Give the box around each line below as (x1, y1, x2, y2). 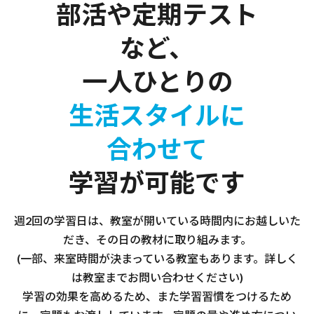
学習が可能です (69, 167, 245, 198)
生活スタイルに (69, 100, 245, 131)
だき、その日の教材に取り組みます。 (62, 233, 252, 247)
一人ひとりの (81, 66, 233, 97)
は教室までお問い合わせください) (71, 271, 243, 285)
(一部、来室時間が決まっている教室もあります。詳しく (16, 252, 298, 266)
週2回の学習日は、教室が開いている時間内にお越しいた (13, 214, 301, 228)
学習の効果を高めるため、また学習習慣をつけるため (22, 289, 292, 303)
